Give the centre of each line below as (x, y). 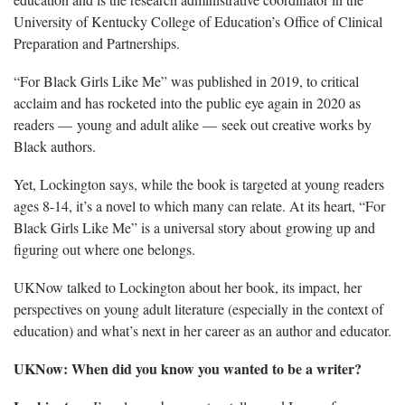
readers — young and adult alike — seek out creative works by (193, 124)
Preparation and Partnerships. (97, 42)
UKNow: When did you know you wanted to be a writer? (188, 368)
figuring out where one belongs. (104, 249)
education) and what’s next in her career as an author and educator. (202, 330)
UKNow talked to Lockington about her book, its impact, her (188, 287)
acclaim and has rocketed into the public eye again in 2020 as (187, 102)
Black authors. (55, 146)
